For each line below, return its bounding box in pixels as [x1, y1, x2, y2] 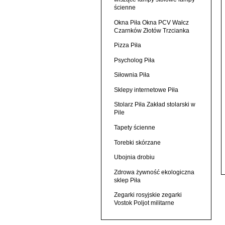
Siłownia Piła [114, 71, 150, 79]
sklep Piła [114, 176, 141, 184]
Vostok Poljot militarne [114, 199, 174, 207]
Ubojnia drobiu [114, 154, 155, 161]
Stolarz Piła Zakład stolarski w [114, 101, 195, 108]
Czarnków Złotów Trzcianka [114, 27, 189, 34]
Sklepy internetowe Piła [114, 86, 178, 93]
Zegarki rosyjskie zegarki [114, 191, 182, 199]
